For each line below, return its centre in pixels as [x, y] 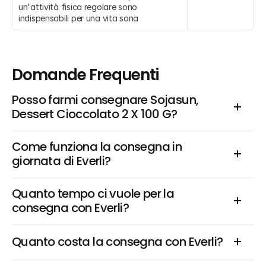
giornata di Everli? [61, 161]
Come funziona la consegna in [97, 147]
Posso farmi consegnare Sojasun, [105, 100]
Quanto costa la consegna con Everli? [118, 242]
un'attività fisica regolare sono [78, 7]
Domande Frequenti [85, 75]
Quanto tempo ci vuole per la [93, 194]
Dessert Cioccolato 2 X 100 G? [95, 114]
